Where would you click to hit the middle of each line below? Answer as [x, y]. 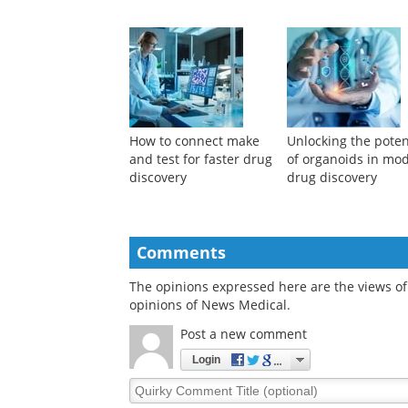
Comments [181, 253]
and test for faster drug [201, 159]
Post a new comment [244, 334]
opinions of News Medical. [210, 305]
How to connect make [194, 141]
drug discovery [332, 178]
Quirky [150, 386]
